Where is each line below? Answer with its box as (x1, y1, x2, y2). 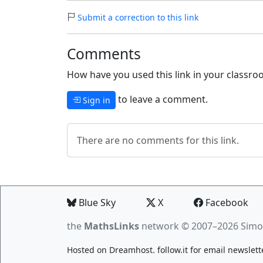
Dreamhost (109, 244, 153, 255)
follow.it (157, 244, 188, 255)
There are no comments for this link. (77, 133, 239, 147)
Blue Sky (76, 195, 116, 209)
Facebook (203, 195, 248, 209)
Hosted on (67, 244, 109, 255)
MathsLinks (84, 219, 139, 232)
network (139, 219, 179, 232)
